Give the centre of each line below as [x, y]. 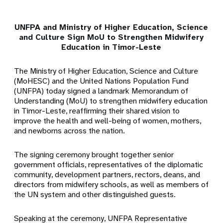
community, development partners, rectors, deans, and [107, 175]
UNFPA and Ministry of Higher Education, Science [111, 27]
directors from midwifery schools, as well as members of [111, 185]
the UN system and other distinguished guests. [95, 195]
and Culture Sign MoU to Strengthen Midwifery [111, 37]
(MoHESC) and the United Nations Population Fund [102, 81]
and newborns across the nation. [70, 131]
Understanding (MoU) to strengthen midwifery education [111, 101]
